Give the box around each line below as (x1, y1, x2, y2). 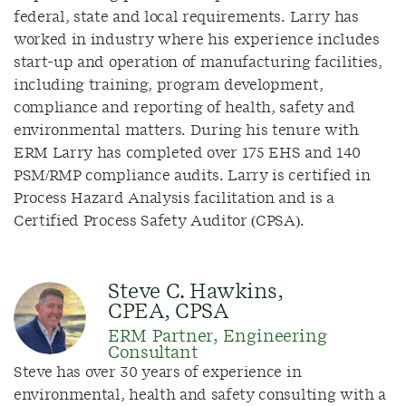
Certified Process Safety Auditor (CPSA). (14, 214, 304, 228)
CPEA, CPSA (108, 302, 229, 322)
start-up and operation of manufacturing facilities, (14, 55, 382, 70)
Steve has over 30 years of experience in (14, 365, 302, 380)
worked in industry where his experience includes (14, 33, 380, 47)
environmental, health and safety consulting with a (14, 388, 386, 402)
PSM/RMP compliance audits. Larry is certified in (14, 169, 371, 183)
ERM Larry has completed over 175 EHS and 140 (14, 146, 361, 160)
